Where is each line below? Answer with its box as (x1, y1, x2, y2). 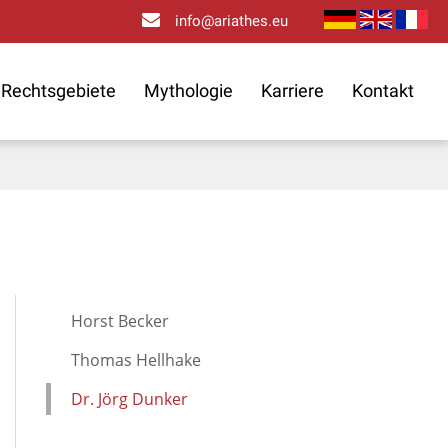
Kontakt (352, 80, 414, 101)
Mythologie (144, 80, 233, 101)
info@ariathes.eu (175, 12, 288, 30)
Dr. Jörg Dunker (71, 388, 188, 410)
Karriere (261, 80, 324, 101)
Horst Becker (71, 310, 169, 332)
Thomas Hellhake (71, 349, 201, 371)
